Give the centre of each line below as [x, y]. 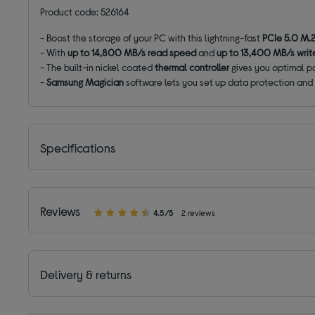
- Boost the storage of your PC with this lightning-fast [152, 38]
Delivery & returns [86, 275]
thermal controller [192, 67]
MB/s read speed [159, 53]
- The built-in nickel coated [98, 67]
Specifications [78, 148]
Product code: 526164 [85, 12]
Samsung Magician [85, 82]
